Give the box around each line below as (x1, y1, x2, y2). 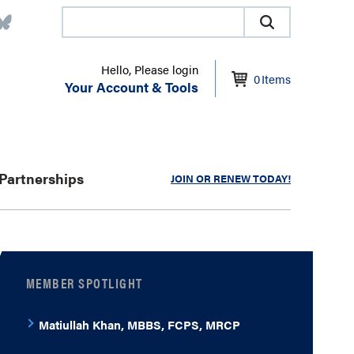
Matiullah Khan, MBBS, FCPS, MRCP (38, 316, 240, 333)
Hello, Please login (101, 61, 198, 77)
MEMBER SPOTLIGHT (25, 273, 143, 292)
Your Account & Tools (65, 77, 198, 96)
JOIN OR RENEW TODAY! (171, 171, 291, 186)
